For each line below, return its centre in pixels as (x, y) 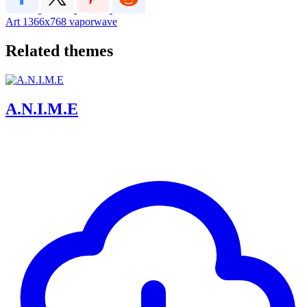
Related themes (59, 50)
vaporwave (93, 21)
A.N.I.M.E (42, 109)
